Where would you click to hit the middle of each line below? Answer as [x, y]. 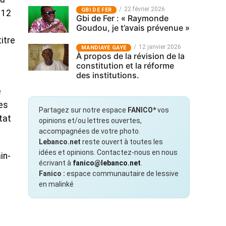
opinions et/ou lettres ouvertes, [90, 121]
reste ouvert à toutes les [122, 142]
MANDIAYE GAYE [104, 48]
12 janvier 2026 [160, 47]
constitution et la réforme [125, 66]
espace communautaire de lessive [122, 174]
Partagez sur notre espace [83, 110]
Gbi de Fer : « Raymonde [122, 18]
